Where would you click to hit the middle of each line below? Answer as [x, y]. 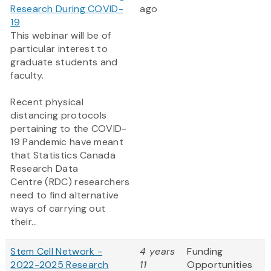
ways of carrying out [58, 209]
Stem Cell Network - [57, 252]
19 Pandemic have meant [67, 142]
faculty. [27, 76]
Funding [205, 252]
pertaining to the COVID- [69, 129]
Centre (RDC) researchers [70, 182]
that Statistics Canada [63, 155]
